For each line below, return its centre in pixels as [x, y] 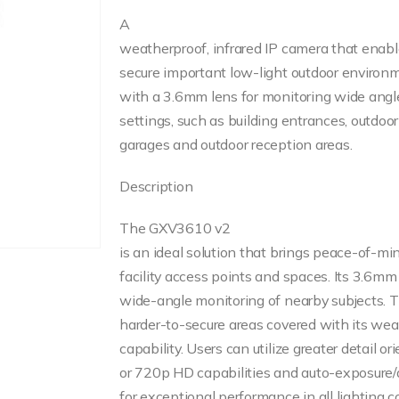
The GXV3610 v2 [175, 228]
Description [156, 186]
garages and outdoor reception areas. [236, 144]
